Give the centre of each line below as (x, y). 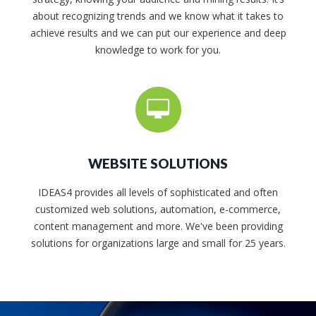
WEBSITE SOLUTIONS (158, 164)
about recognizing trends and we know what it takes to (158, 16)
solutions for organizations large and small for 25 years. (158, 243)
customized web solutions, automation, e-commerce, (158, 209)
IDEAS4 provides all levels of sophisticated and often (158, 193)
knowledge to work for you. (158, 50)
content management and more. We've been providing (158, 226)
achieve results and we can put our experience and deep (158, 33)
